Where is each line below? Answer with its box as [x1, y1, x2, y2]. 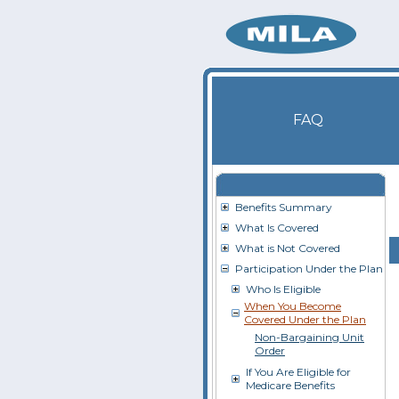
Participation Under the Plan [235, 262, 383, 275]
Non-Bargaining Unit [255, 330, 364, 344]
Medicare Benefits [246, 379, 335, 392]
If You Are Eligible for [246, 365, 351, 379]
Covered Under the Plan [244, 313, 366, 326]
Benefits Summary [235, 200, 332, 214]
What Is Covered [235, 221, 319, 234]
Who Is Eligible [246, 282, 321, 296]
